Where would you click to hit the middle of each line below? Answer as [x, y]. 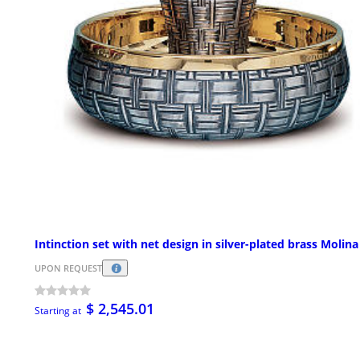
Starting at [58, 310]
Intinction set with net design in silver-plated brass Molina [196, 243]
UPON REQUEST [68, 268]
